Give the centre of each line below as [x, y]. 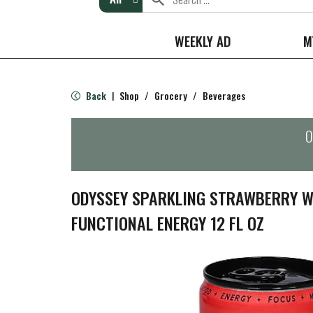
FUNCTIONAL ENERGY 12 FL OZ [168, 223]
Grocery [171, 95]
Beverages [224, 95]
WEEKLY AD [203, 41]
